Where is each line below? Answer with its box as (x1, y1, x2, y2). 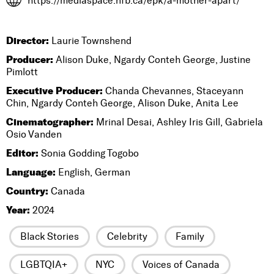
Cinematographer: (6, 116, 94, 128)
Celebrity (107, 231, 147, 242)
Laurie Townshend (49, 35, 131, 46)
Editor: (6, 147, 39, 159)
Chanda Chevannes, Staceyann (103, 85, 243, 97)
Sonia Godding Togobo (39, 147, 139, 159)
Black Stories (20, 231, 79, 242)
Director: (6, 34, 49, 46)
